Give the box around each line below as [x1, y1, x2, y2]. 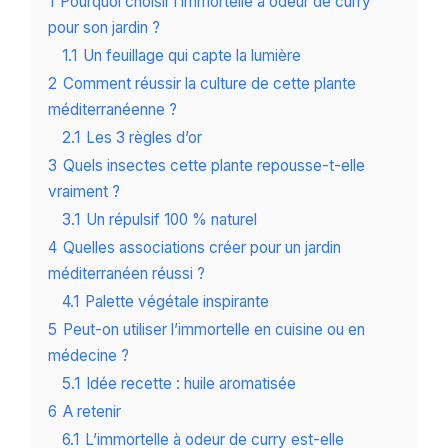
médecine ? [48, 346, 129, 366]
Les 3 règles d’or [86, 128, 202, 148]
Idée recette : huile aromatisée [86, 374, 296, 394]
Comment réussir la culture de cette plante [63, 74, 356, 94]
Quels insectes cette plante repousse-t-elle [63, 156, 365, 176]
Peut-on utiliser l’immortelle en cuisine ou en [63, 320, 365, 340]
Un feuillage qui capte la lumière [83, 46, 301, 66]
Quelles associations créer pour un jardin [63, 238, 341, 258]
